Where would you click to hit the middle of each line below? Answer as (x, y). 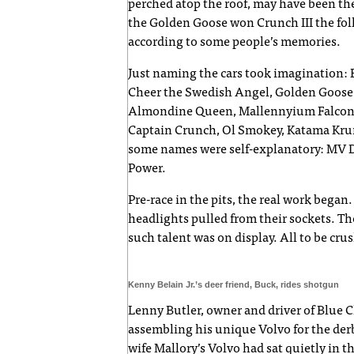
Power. (147, 169)
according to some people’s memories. (235, 42)
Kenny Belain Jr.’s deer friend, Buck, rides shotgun (233, 284)
